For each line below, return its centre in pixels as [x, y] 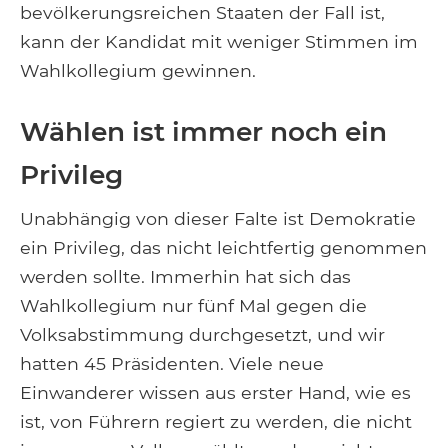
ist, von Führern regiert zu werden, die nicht [216, 421]
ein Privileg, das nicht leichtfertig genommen [223, 247]
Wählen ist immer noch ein [203, 131]
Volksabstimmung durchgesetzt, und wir [202, 334]
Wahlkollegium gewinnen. [140, 70]
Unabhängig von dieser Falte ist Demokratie [218, 218]
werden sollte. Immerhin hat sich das [185, 276]
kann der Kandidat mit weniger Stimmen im [219, 41]
